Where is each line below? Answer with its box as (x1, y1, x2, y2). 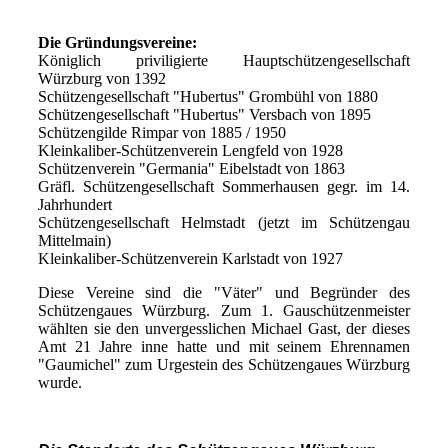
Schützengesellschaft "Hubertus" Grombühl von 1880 (37, 87, 378, 105)
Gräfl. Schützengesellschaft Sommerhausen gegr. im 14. (37, 177, 411, 195)
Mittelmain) (37, 231, 111, 249)
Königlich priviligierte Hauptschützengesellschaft (37, 51, 411, 69)
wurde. (37, 373, 82, 391)
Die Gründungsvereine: (37, 33, 197, 51)
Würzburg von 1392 (37, 69, 166, 87)
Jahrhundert (37, 195, 112, 213)
